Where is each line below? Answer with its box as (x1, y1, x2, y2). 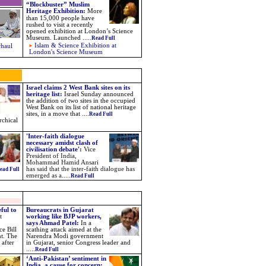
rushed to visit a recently (26, 21, 93, 28)
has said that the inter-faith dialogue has (26, 166, 135, 172)
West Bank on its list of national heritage (26, 104, 136, 110)
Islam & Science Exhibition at (34, 42, 116, 49)
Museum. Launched (26, 34, 83, 41)
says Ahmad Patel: (26, 220, 81, 226)
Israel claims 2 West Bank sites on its (26, 84, 130, 91)
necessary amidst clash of (26, 140, 98, 146)
